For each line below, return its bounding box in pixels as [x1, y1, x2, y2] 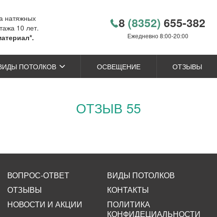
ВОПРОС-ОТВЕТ [7, 170, 69, 181]
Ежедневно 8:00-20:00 [127, 31, 188, 40]
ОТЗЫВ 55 [76, 98, 141, 117]
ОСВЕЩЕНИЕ [96, 62, 140, 71]
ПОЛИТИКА [107, 199, 151, 210]
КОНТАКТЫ [107, 184, 149, 195]
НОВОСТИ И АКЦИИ [7, 199, 82, 210]
